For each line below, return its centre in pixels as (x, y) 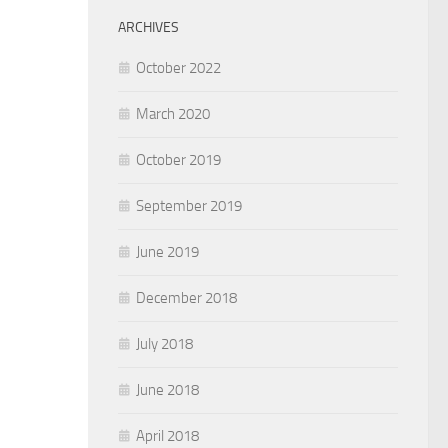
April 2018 (167, 435)
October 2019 (178, 159)
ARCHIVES (148, 27)
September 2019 (189, 205)
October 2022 (178, 67)
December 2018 (186, 297)
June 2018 (167, 389)
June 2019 (167, 251)
